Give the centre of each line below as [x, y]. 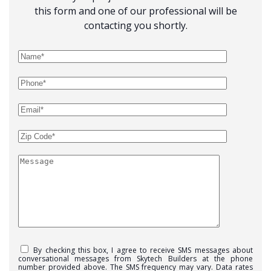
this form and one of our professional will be [135, 11]
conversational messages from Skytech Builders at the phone [135, 259]
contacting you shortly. [135, 26]
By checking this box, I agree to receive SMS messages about [143, 250]
